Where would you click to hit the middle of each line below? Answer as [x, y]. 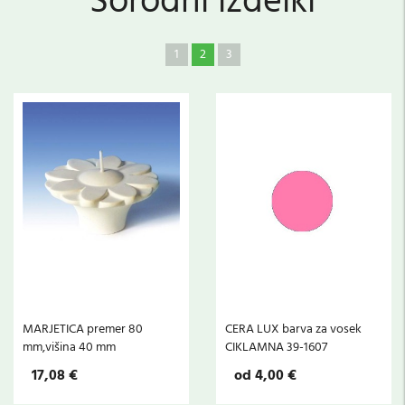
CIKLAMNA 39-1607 [276, 348]
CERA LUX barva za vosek [293, 330]
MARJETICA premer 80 [83, 330]
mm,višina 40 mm [69, 348]
